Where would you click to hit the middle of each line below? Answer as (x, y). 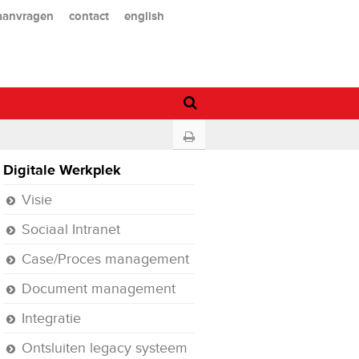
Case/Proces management (106, 259)
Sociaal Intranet (71, 229)
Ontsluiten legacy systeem (105, 348)
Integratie (52, 318)
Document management (99, 288)
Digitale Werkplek (63, 170)
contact (89, 15)
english (144, 15)
